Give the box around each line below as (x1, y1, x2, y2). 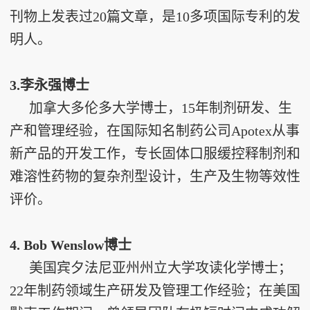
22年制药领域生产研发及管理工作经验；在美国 (10, 283, 300, 298)
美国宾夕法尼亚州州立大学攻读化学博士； (29, 260, 292, 275)
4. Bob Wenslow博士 (10, 237, 131, 253)
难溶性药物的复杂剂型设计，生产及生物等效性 (10, 169, 300, 184)
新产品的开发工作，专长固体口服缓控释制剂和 (10, 146, 300, 161)
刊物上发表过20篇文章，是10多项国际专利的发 (10, 9, 300, 24)
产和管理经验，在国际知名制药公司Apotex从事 (10, 123, 300, 138)
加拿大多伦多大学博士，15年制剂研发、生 (29, 100, 292, 116)
